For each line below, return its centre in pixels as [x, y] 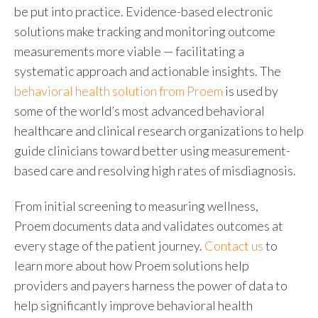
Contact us [234, 246]
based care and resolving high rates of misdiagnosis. [155, 170]
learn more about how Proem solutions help [132, 266]
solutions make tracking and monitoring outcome [145, 31]
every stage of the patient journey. [109, 246]
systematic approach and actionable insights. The [148, 71]
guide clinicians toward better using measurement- [152, 150]
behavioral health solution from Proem [119, 91]
